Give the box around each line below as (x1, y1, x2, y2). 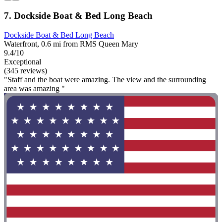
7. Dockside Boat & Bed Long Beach (4, 10, 153, 21)
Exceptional (4, 57, 41, 66)
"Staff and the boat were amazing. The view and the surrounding (4, 75, 206, 84)
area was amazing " (4, 84, 65, 93)
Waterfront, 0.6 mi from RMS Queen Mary (4, 39, 138, 48)
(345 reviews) (4, 66, 47, 75)
